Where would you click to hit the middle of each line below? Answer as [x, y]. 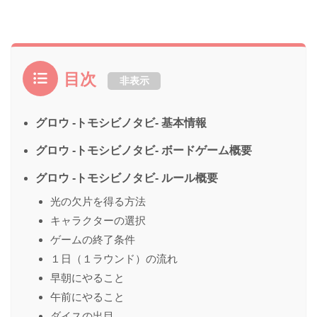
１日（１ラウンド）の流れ [114, 259]
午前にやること [87, 297]
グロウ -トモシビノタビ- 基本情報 [121, 123]
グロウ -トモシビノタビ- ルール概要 [127, 178]
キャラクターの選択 [98, 221]
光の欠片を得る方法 [98, 202]
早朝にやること [87, 278]
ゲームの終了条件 [93, 240]
